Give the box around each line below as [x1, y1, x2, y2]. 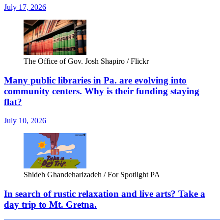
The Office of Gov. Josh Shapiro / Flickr [24, 56, 149, 65]
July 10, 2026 [4, 116, 46, 125]
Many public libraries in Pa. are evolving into [4, 75, 187, 85]
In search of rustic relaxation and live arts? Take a [4, 188, 205, 199]
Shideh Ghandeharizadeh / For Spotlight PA [24, 170, 160, 179]
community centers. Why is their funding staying [4, 85, 199, 96]
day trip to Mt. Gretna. [4, 199, 97, 210]
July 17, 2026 [4, 2, 46, 11]
